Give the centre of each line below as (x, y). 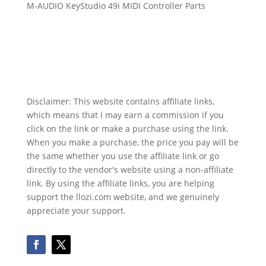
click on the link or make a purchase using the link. (127, 129)
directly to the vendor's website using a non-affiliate (130, 170)
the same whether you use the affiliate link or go (123, 156)
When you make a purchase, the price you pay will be (132, 142)
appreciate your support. (76, 211)
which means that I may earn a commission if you (125, 115)
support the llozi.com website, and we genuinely (123, 197)
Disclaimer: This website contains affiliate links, (120, 102)
